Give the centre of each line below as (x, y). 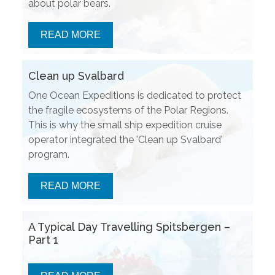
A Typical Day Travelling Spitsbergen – (129, 227)
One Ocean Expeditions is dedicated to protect (134, 95)
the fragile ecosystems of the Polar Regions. (128, 110)
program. (48, 154)
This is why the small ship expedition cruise (125, 125)
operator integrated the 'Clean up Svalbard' (125, 139)
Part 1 (43, 239)
